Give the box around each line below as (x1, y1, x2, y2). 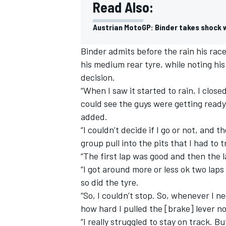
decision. (81, 71, 115, 83)
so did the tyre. (81, 176, 139, 188)
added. (81, 110, 107, 122)
